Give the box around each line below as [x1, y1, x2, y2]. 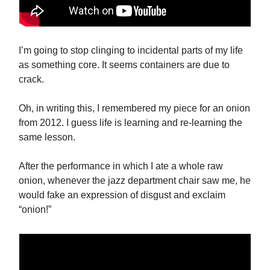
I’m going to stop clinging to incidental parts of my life [19, 45, 243, 55]
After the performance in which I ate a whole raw [19, 161, 223, 171]
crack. [19, 74, 44, 84]
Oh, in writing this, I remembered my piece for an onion [19, 103, 250, 113]
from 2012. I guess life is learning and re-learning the [19, 118, 242, 128]
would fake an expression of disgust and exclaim [19, 190, 225, 200]
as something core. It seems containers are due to [19, 60, 230, 70]
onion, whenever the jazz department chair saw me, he [19, 175, 251, 186]
